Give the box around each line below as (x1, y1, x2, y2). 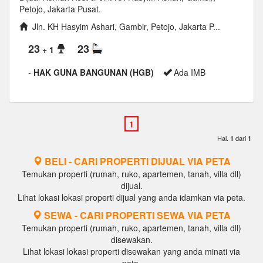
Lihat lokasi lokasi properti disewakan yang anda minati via (23, 245, 240, 258)
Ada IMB (171, 66, 210, 79)
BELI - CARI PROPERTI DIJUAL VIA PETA (42, 154, 231, 168)
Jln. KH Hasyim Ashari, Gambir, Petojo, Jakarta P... (28, 21, 220, 32)
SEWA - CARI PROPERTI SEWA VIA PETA (42, 208, 231, 222)
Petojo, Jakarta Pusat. (19, 3, 101, 15)
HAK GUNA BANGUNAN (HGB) (33, 66, 154, 79)
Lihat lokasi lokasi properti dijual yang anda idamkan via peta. (18, 191, 245, 204)
